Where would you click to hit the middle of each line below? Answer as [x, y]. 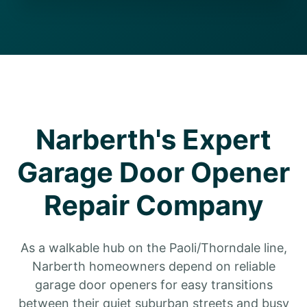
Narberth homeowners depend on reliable [153, 266]
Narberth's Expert [153, 139]
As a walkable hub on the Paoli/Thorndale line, [153, 248]
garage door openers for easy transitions [153, 285]
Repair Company [153, 205]
